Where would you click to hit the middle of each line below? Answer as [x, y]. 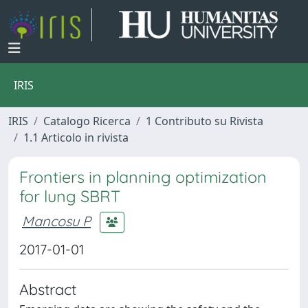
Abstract [48, 289]
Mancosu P [56, 221]
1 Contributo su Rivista [205, 121]
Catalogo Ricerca [87, 121]
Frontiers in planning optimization [143, 177]
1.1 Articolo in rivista [76, 137]
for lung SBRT [70, 196]
